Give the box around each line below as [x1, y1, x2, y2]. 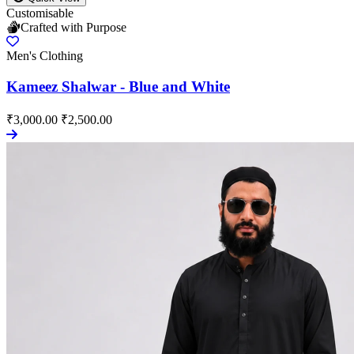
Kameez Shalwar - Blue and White [6, 77, 230, 95]
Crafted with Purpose [21, 21, 126, 35]
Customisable [6, 6, 73, 21]
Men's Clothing [6, 49, 83, 63]
